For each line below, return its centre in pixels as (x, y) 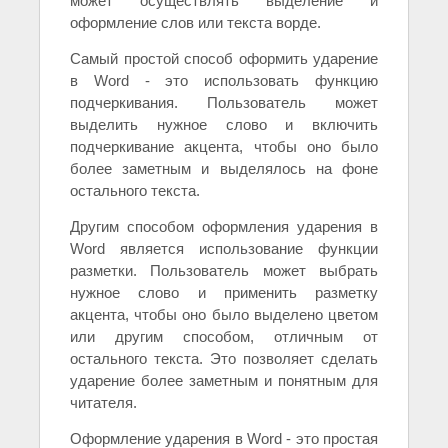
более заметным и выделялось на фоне (224, 169)
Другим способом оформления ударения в (224, 227)
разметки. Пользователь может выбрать (224, 271)
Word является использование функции (224, 249)
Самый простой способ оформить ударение (224, 59)
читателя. (103, 403)
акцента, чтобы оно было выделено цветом (224, 315)
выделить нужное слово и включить (224, 125)
